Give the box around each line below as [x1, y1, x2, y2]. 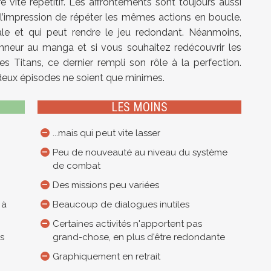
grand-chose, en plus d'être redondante [52, 232, 225, 243]
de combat [52, 160, 100, 172]
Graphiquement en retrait [52, 251, 160, 263]
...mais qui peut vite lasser [52, 128, 160, 139]
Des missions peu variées [52, 180, 159, 191]
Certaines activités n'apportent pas [52, 218, 202, 230]
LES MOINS [111, 100, 168, 115]
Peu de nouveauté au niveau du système [52, 147, 227, 158]
